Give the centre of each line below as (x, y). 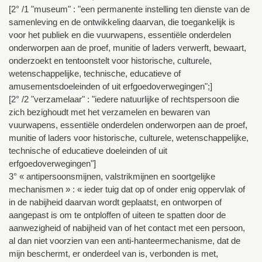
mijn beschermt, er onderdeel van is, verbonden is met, (113, 254)
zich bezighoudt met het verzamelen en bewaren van (109, 112)
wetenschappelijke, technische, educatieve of (95, 74)
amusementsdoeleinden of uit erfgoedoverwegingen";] (111, 87)
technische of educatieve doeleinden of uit (88, 151)
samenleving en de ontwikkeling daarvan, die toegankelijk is (122, 22)
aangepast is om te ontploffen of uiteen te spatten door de (117, 215)
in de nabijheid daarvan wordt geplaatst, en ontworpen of (115, 202)
